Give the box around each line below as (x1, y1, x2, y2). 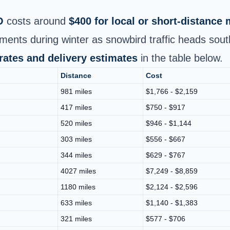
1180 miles (61, 182, 95, 191)
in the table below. (138, 52, 223, 64)
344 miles (61, 150, 92, 159)
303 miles (61, 135, 92, 143)
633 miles (61, 198, 92, 207)
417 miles (61, 103, 92, 111)
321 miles (61, 214, 92, 223)
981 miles (61, 87, 92, 95)
